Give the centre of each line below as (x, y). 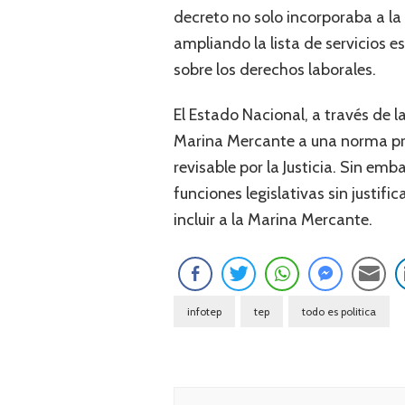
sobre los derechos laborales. (275, 70)
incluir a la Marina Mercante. (273, 220)
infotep (204, 311)
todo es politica (339, 311)
